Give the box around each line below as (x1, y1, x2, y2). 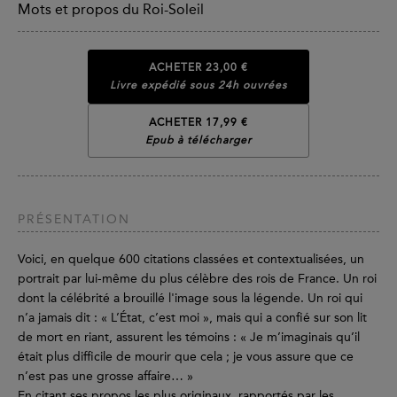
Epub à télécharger (145, 133, 252, 146)
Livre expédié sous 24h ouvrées (110, 79, 287, 92)
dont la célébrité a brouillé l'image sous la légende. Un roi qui (18, 291, 362, 307)
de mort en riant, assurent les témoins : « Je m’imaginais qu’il (18, 330, 360, 346)
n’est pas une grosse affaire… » (18, 369, 193, 385)
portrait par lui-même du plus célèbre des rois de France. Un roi (18, 271, 377, 287)
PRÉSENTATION (18, 212, 130, 228)
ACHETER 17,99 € (149, 115, 248, 128)
